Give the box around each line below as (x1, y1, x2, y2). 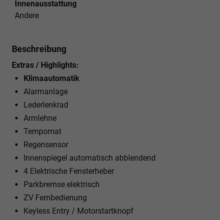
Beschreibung (12, 43, 66, 54)
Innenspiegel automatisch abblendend (24, 153, 156, 163)
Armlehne (24, 113, 56, 123)
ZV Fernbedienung (24, 192, 87, 202)
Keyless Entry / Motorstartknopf (24, 206, 134, 216)
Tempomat (24, 126, 61, 136)
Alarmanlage (24, 86, 68, 96)
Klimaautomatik (24, 73, 80, 83)
